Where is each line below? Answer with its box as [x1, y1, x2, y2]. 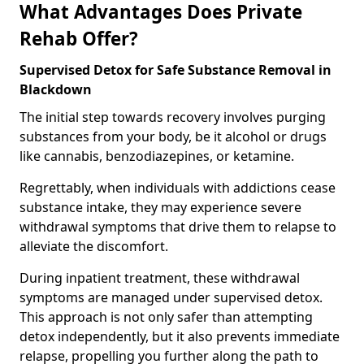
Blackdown [19, 80, 92, 98]
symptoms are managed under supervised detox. [19, 288, 323, 306]
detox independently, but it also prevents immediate [19, 327, 340, 345]
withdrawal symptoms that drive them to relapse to [19, 217, 336, 236]
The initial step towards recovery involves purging [19, 107, 326, 126]
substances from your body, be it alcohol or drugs [19, 127, 327, 145]
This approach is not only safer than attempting [19, 307, 313, 326]
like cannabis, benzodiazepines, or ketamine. [19, 146, 294, 165]
